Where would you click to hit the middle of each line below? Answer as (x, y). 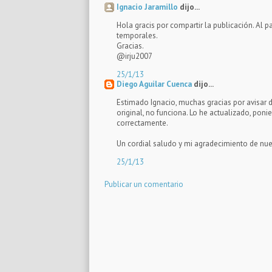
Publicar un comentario (144, 184)
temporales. (137, 35)
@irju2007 (134, 56)
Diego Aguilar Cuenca (155, 84)
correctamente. (142, 123)
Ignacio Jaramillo (148, 7)
